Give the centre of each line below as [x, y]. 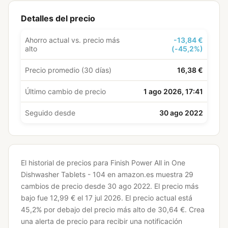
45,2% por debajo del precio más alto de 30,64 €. [104, 209]
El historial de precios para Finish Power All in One [103, 163]
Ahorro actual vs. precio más [72, 40]
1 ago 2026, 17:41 [173, 91]
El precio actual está [159, 198]
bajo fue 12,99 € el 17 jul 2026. [72, 198]
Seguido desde [50, 113]
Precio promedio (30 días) [68, 70]
